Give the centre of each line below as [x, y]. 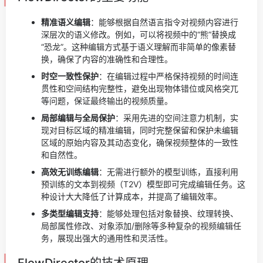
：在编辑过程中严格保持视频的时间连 [168, 76]
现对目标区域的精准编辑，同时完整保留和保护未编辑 [140, 130]
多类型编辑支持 [70, 213]
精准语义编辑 [66, 22]
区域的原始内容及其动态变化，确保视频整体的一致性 [140, 142]
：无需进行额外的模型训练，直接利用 [168, 172]
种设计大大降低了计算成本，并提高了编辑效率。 [131, 196]
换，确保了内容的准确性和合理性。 [107, 59]
